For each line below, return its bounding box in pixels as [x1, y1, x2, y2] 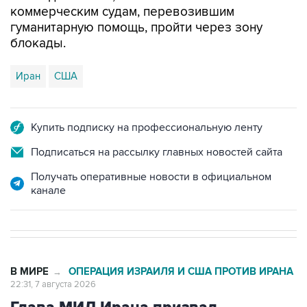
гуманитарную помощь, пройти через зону [10, 20, 262, 36]
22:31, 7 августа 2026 [10, 279, 96, 290]
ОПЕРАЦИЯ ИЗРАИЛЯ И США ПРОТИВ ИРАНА [69, 265, 293, 278]
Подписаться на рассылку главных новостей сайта [31, 145, 282, 159]
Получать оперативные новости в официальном [31, 170, 271, 184]
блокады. [10, 36, 66, 51]
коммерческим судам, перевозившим [10, 4, 234, 20]
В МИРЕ [10, 265, 49, 278]
